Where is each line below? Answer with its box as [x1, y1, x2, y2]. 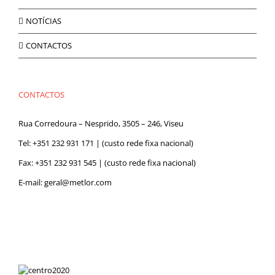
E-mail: [18, 177, 44, 188]
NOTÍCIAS [26, 15, 61, 26]
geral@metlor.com [44, 177, 112, 188]
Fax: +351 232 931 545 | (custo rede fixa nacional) [18, 157, 196, 168]
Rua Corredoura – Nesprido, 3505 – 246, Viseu [18, 118, 184, 129]
